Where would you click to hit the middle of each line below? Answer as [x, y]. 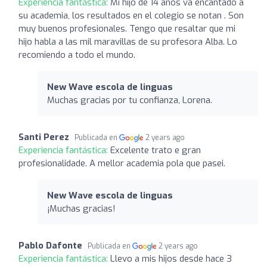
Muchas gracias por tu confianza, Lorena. [130, 100]
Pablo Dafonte [50, 245]
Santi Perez [44, 137]
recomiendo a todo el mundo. [77, 55]
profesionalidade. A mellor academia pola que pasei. [122, 163]
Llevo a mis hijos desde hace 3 [171, 258]
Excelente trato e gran [156, 150]
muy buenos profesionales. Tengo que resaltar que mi [127, 28]
